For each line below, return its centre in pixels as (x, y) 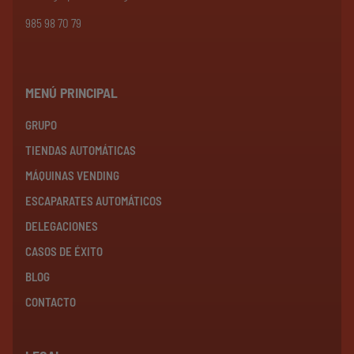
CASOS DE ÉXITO (64, 252)
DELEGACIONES (62, 226)
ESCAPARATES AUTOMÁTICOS (94, 201)
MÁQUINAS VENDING (72, 176)
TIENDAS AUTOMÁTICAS (81, 151)
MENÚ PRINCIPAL (72, 93)
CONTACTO (51, 302)
